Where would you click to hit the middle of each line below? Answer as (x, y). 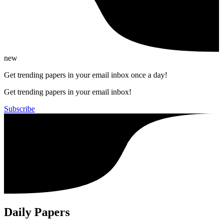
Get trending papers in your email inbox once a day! (86, 75)
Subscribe (19, 109)
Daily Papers (37, 212)
